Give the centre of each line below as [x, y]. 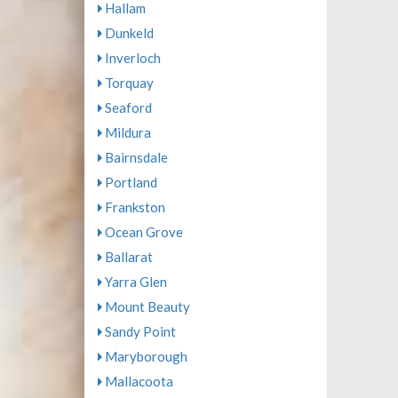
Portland [129, 182]
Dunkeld [127, 33]
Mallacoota [137, 381]
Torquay [127, 83]
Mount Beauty [146, 306]
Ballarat [127, 257]
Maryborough [144, 356]
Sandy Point [139, 331]
